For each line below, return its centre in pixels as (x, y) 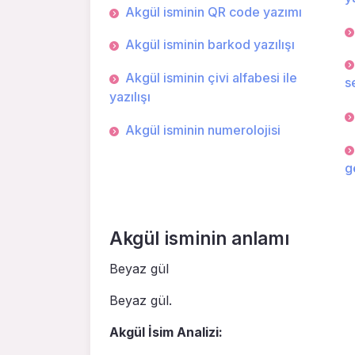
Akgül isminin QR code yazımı (214, 11)
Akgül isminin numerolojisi (203, 130)
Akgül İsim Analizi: (166, 332)
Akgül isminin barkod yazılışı (210, 45)
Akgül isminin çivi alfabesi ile (211, 77)
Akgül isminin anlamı (199, 239)
